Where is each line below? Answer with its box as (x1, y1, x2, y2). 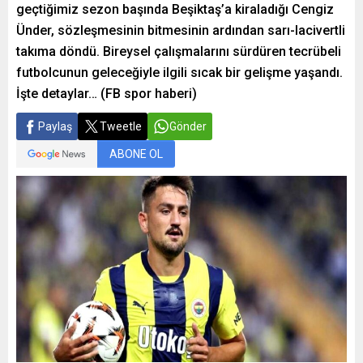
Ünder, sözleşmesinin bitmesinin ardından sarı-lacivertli (16, 23, 345, 38)
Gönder (169, 120, 207, 133)
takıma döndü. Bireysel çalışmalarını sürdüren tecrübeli (16, 44, 341, 59)
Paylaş (38, 120, 72, 133)
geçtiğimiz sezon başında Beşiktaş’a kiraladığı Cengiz (16, 2, 334, 17)
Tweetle (100, 120, 142, 133)
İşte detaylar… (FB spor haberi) (16, 86, 197, 101)
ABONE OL (109, 147, 163, 160)
